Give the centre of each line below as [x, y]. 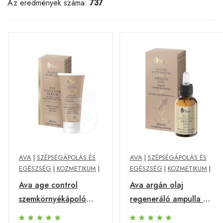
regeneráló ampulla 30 [171, 199]
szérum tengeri [46, 213]
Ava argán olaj [156, 185]
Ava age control [48, 185]
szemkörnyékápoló [53, 199]
